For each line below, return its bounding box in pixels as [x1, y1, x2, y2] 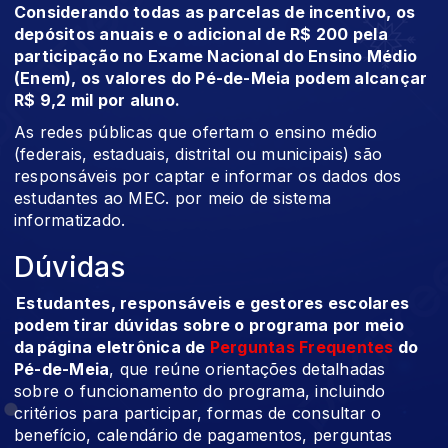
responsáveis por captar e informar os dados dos [14, 166, 402, 187]
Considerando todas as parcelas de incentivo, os [14, 2, 416, 23]
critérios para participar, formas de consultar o [14, 403, 382, 424]
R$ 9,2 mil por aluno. [14, 90, 181, 111]
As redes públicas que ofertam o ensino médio [14, 122, 378, 143]
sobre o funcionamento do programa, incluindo [14, 381, 386, 402]
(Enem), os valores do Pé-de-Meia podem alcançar [14, 68, 428, 89]
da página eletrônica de [14, 337, 210, 358]
